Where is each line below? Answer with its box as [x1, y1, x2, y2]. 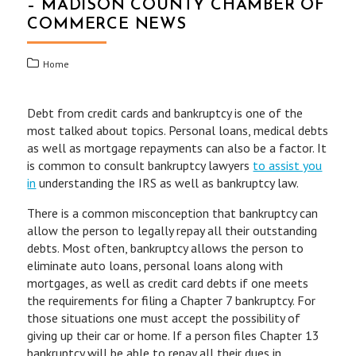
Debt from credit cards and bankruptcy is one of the [27, 105, 304, 121]
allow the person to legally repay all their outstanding [27, 222, 318, 238]
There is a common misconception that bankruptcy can [27, 205, 319, 221]
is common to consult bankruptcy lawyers [27, 157, 253, 173]
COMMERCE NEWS [27, 17, 187, 33]
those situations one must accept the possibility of [27, 310, 301, 326]
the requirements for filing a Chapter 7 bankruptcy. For [27, 292, 316, 308]
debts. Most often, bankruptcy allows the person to [27, 240, 304, 256]
